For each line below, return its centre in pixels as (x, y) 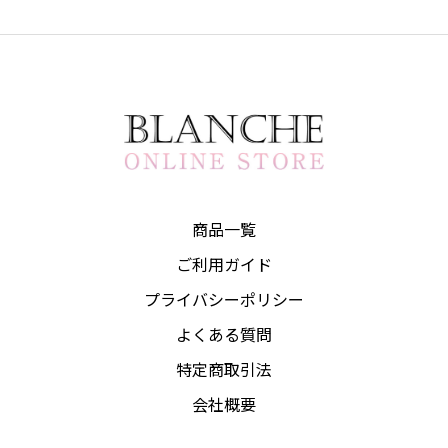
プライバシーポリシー (224, 298)
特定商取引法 (224, 368)
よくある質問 (224, 333)
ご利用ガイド (224, 263)
